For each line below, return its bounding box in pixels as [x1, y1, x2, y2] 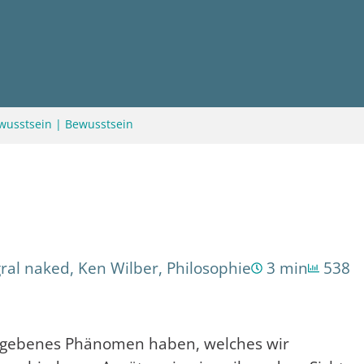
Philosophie [167, 257, 251, 279]
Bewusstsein [65, 116, 133, 132]
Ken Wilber [78, 257, 158, 279]
